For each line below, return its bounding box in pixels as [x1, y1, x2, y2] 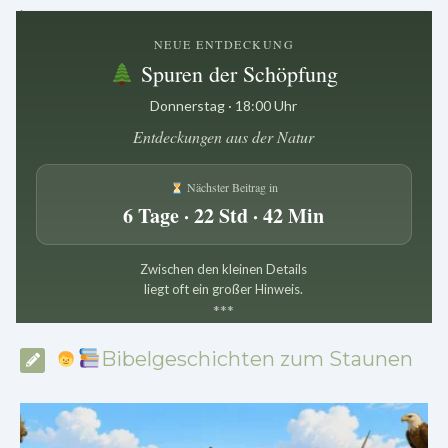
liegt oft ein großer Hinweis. [144, 281, 304, 298]
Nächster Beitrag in [183, 179, 278, 196]
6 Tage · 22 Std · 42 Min [123, 201, 325, 231]
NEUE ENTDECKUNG [153, 36, 295, 53]
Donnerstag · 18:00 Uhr [150, 97, 298, 115]
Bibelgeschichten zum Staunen [100, 347, 413, 372]
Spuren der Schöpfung [135, 59, 339, 89]
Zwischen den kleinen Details [140, 261, 308, 278]
